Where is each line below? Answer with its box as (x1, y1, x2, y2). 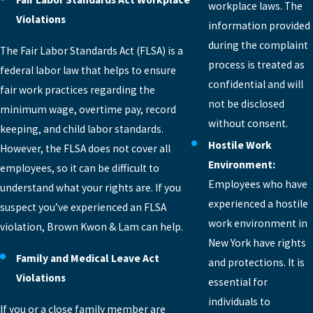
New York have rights (208, 236, 306, 250)
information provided (208, 19, 310, 33)
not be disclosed (208, 97, 284, 111)
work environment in (208, 217, 307, 231)
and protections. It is (208, 256, 305, 270)
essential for (208, 275, 268, 289)
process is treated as (208, 58, 305, 72)
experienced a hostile (208, 197, 308, 211)
